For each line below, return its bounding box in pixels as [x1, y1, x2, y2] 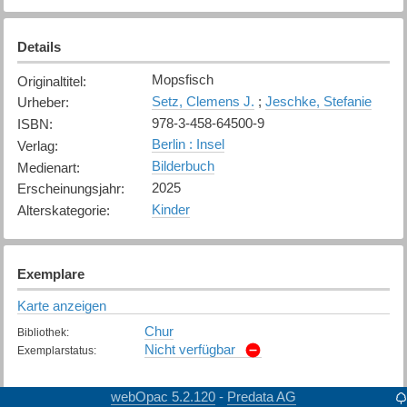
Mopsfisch [151, 72, 213, 88]
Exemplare [16, 265, 84, 282]
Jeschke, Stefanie [264, 93, 372, 109]
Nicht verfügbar [144, 341, 235, 357]
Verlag [16, 137, 55, 154]
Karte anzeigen [16, 297, 106, 313]
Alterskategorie [16, 203, 106, 219]
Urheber [16, 94, 65, 111]
